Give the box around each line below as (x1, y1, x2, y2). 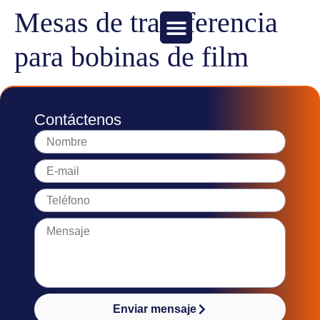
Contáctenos (34, 111, 121, 129)
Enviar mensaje (112, 303, 196, 315)
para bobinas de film (14, 41, 249, 73)
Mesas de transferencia (14, 6, 278, 39)
